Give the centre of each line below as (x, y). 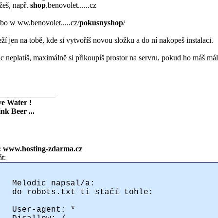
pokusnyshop (101, 22)
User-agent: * (44, 209)
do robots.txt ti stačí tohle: (83, 192)
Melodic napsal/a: (54, 183)
